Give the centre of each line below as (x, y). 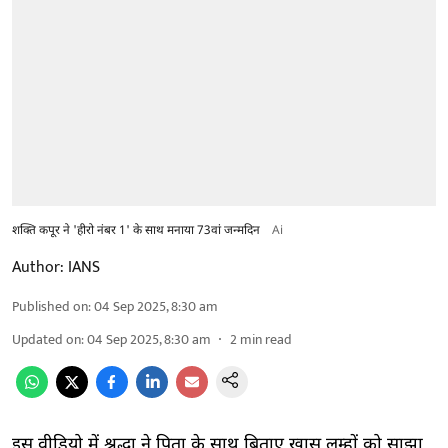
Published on (50, 306)
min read (266, 339)
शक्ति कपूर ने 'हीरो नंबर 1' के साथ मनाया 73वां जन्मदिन (136, 230)
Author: (38, 267)
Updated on (46, 339)
